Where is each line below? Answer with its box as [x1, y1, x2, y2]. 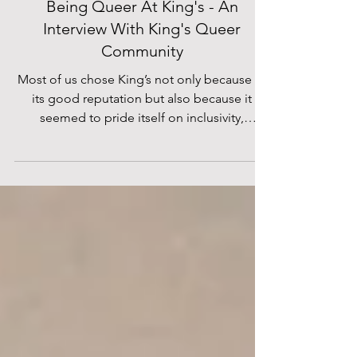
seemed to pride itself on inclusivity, [40, 180, 244, 195]
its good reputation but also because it [32, 161, 252, 176]
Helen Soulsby [111, 25, 174, 37]
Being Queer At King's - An [45, 67, 238, 86]
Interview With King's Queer [43, 89, 241, 108]
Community [100, 112, 183, 131]
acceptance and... [92, 199, 192, 214]
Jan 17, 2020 [116, 39, 168, 51]
